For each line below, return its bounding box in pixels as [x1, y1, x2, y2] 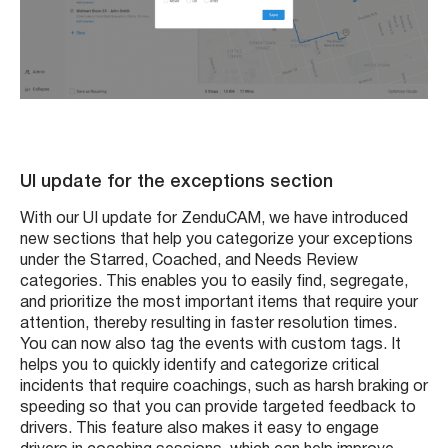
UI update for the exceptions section [20, 173, 338, 190]
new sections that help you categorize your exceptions [20, 232, 413, 247]
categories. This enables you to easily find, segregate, [20, 274, 408, 289]
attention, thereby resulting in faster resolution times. [20, 316, 397, 331]
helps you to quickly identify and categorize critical [20, 358, 379, 373]
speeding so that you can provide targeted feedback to [20, 400, 416, 415]
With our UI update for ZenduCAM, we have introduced [20, 211, 408, 226]
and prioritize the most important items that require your [20, 295, 418, 310]
